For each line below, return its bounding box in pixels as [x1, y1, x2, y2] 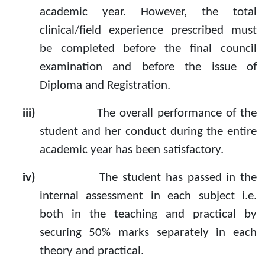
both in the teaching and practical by [39, 208, 257, 221]
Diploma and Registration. [39, 79, 170, 92]
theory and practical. [39, 245, 144, 258]
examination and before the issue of [39, 61, 257, 74]
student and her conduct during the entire [39, 125, 257, 138]
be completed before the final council [39, 43, 257, 56]
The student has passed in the [99, 172, 257, 185]
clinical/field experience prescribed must [39, 24, 257, 37]
